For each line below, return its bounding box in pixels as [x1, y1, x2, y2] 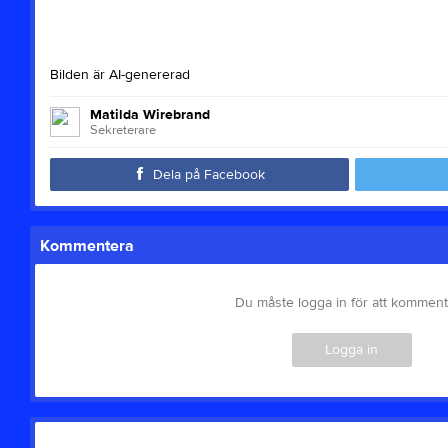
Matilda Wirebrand [89, 105, 210, 124]
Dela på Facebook [152, 165, 265, 184]
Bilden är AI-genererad [49, 65, 190, 84]
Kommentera [39, 235, 134, 256]
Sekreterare [89, 121, 156, 138]
